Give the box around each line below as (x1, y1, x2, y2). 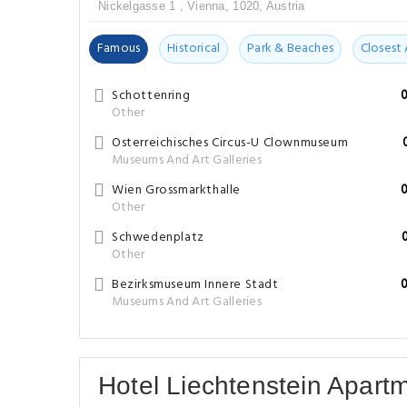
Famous (97, 38, 141, 59)
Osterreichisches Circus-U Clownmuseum (112, 133, 349, 154)
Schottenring (112, 85, 191, 106)
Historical (167, 38, 221, 59)
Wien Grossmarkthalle (112, 180, 241, 201)
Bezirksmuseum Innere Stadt (112, 274, 279, 295)
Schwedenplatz (112, 227, 204, 248)
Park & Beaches (247, 38, 333, 59)
